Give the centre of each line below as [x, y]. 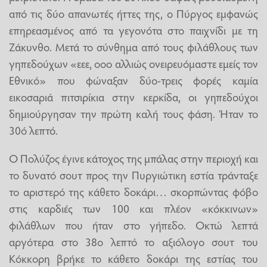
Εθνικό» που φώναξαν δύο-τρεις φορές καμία [133, 80]
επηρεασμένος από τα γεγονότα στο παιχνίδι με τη [133, 30]
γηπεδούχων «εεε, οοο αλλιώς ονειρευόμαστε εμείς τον [133, 63]
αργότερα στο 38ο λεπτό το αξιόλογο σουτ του [133, 242]
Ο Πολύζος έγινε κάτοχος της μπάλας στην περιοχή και [133, 158]
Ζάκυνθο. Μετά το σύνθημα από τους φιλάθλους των [133, 46]
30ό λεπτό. [33, 130]
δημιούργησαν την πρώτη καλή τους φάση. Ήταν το [133, 113]
